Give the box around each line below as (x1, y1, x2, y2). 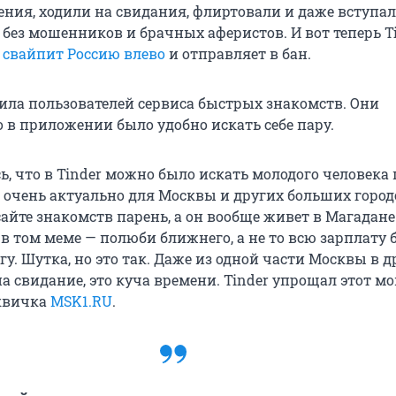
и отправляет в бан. (165, 44, 311, 64)
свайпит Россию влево (3, 44, 165, 64)
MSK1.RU (50, 292, 112, 311)
